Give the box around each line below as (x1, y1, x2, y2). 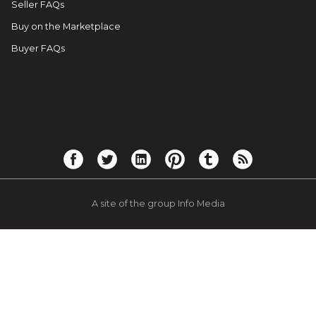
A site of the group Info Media (91, 198, 225, 209)
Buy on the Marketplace (11, 21, 121, 32)
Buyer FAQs (11, 43, 65, 54)
